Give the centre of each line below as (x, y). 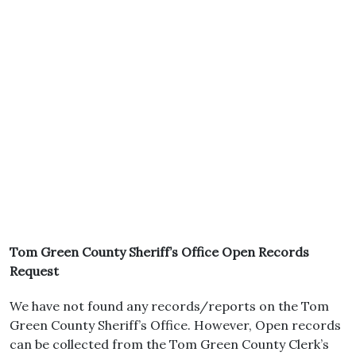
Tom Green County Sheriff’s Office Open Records (159, 252)
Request (34, 271)
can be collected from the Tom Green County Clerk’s (169, 344)
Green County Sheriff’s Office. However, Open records (175, 325)
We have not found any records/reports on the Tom (169, 306)
